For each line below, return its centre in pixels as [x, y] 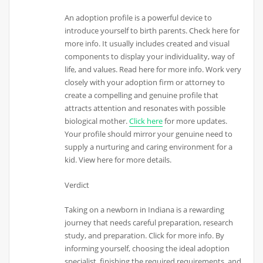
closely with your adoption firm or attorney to [145, 82]
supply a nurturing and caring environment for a [149, 147]
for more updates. [195, 121]
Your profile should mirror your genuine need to [149, 134]
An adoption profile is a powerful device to [139, 18]
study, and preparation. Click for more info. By [145, 235]
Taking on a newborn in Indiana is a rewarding [145, 209]
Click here [146, 121]
